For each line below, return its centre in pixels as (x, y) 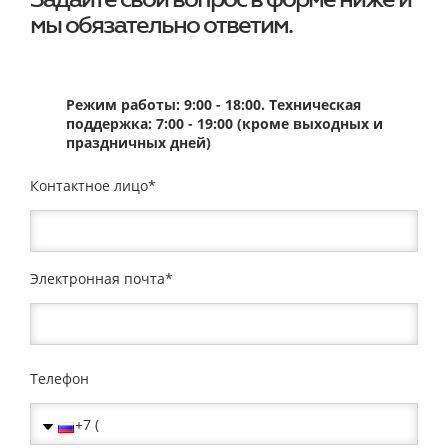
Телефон (59, 378)
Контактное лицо (89, 185)
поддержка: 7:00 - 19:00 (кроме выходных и (224, 123)
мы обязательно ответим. (161, 25)
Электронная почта (97, 278)
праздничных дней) (138, 142)
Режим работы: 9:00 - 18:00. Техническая (213, 104)
